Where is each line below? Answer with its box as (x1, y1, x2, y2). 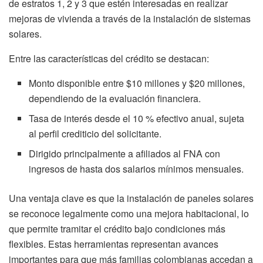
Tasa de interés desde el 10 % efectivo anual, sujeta (29, 111, 245, 125)
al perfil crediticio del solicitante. (29, 126, 162, 140)
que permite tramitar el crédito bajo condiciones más (9, 221, 225, 235)
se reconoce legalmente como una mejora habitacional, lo (9, 206, 249, 220)
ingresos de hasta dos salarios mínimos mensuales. (29, 161, 244, 176)
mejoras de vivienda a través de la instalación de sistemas (9, 11, 251, 25)
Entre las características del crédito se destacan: (9, 51, 209, 65)
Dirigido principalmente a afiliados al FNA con (29, 146, 221, 160)
